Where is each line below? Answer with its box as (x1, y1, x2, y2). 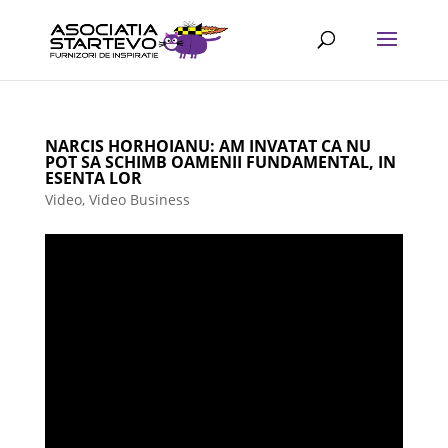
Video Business (88, 190, 190, 209)
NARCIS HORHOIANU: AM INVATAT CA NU (44, 135, 371, 157)
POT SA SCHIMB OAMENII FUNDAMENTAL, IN (44, 151, 396, 173)
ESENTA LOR (44, 167, 142, 189)
